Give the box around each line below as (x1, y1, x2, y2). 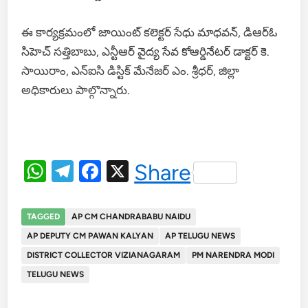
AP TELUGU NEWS (165, 230, 236, 241)
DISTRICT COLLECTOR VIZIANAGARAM (27, 250, 181, 260)
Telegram (74, 157, 164, 184)
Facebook (101, 157, 198, 184)
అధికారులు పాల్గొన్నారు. (21, 82, 131, 97)
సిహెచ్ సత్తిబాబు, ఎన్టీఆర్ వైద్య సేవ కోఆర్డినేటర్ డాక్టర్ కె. (21, 44, 270, 58)
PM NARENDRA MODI (192, 250, 275, 260)
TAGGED (27, 211, 60, 221)
